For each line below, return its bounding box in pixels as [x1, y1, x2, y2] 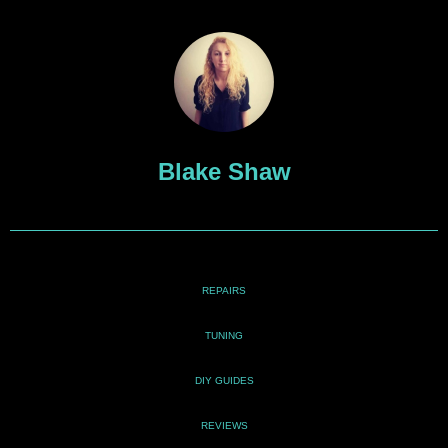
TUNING [205, 329, 243, 341]
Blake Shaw [157, 157, 291, 185]
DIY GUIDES [194, 374, 254, 386]
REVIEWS [200, 419, 248, 431]
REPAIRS [202, 284, 246, 296]
